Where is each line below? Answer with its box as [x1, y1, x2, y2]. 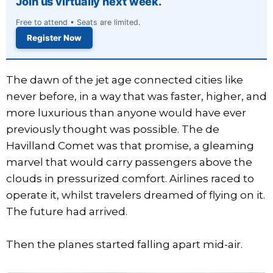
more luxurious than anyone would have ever [6, 106, 246, 119]
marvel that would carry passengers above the [6, 155, 252, 168]
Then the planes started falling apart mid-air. [6, 238, 243, 250]
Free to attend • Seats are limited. [16, 17, 140, 27]
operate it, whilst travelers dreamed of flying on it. [6, 188, 265, 201]
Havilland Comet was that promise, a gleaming [6, 139, 254, 152]
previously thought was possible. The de [6, 122, 219, 135]
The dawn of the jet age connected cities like [6, 73, 243, 86]
